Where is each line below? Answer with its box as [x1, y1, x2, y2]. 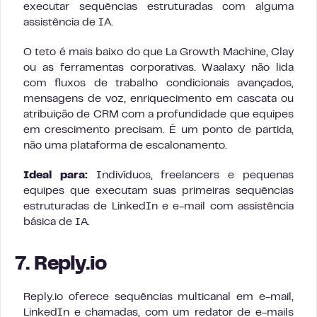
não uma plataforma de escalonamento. [23, 141, 227, 151]
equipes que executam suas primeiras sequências [23, 186, 294, 197]
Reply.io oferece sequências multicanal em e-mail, [23, 292, 294, 303]
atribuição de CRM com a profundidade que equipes [23, 110, 294, 120]
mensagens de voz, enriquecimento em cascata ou [23, 94, 294, 105]
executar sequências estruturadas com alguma [23, 2, 294, 13]
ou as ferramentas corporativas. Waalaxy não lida [23, 63, 294, 74]
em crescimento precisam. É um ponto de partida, [23, 125, 294, 136]
